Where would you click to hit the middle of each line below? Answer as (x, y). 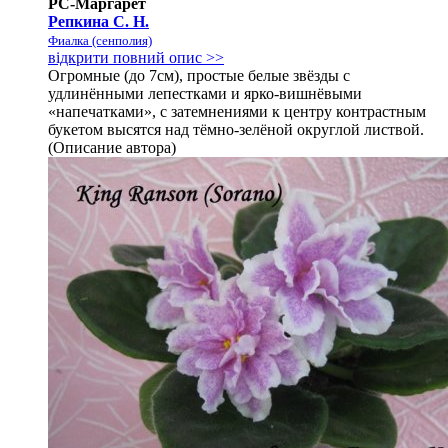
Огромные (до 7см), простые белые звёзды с (199, 76)
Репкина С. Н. (98, 22)
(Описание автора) (112, 148)
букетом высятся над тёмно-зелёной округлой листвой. (236, 130)
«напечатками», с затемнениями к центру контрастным (237, 112)
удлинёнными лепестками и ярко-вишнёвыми (205, 94)
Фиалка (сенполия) (100, 41)
